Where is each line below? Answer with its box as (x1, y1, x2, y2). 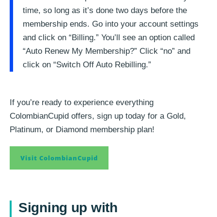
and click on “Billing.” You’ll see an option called (23, 33, 195, 43)
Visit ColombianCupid (20, 154, 98, 163)
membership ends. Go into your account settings (23, 19, 199, 29)
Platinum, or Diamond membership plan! (10, 125, 155, 135)
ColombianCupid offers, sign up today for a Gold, (10, 111, 186, 121)
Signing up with (18, 200, 118, 216)
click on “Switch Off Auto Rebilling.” (23, 60, 151, 70)
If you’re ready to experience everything (10, 98, 154, 108)
